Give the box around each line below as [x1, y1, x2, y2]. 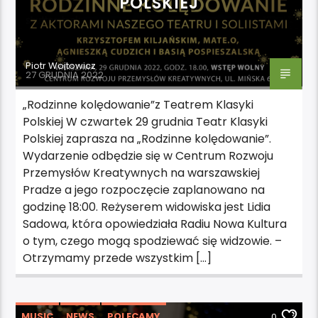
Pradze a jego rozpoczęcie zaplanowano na [23, 181, 265, 198]
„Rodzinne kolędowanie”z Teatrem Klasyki [23, 96, 254, 113]
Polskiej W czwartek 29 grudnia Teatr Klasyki [23, 113, 268, 130]
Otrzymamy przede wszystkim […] [23, 249, 212, 266]
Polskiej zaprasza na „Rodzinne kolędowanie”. [23, 130, 272, 147]
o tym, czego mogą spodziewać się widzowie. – [23, 232, 283, 249]
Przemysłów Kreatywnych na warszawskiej [23, 164, 261, 181]
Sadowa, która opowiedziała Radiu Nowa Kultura [23, 215, 287, 232]
